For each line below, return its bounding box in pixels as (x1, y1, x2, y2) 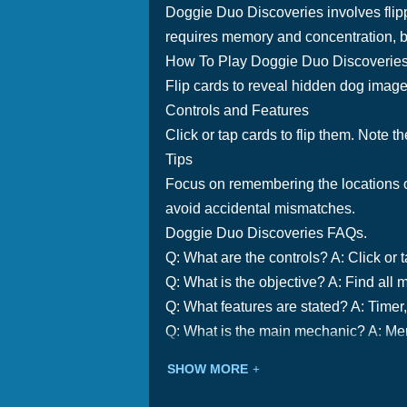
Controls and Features (165, 103, 309, 118)
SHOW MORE (167, 362, 248, 376)
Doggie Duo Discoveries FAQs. (165, 225, 367, 241)
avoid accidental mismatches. (165, 201, 355, 216)
